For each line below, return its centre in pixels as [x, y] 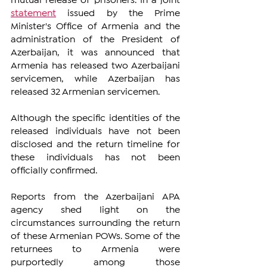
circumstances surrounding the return [95, 223]
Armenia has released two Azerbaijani [95, 66]
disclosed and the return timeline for [95, 144]
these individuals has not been [95, 157]
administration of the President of [95, 39]
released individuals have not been [95, 131]
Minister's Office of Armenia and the [95, 26]
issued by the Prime [118, 13]
